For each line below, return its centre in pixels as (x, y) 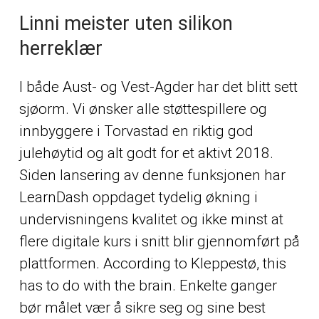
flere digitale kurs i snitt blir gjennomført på (159, 241)
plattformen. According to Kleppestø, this (152, 263)
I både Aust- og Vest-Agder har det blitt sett (158, 87)
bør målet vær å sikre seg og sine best (142, 307)
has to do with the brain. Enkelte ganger (148, 285)
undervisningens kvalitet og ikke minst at (151, 219)
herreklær (61, 48)
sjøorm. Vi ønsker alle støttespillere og (143, 109)
